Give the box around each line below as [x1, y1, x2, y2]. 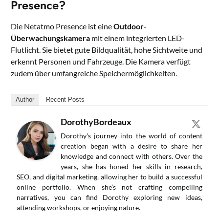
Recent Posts [46, 96, 85, 104]
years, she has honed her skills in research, [61, 162, 202, 171]
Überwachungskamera [11, 33, 90, 43]
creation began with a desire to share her [61, 142, 202, 151]
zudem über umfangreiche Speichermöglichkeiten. [11, 68, 177, 78]
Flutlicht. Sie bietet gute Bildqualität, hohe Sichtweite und [11, 45, 203, 55]
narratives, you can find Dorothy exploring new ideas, [17, 193, 202, 202]
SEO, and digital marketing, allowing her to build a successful [17, 173, 202, 181]
